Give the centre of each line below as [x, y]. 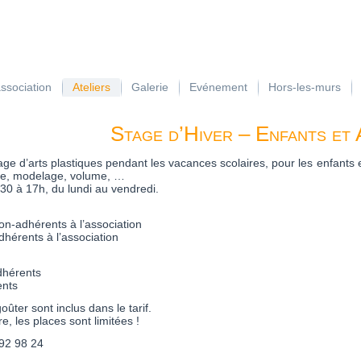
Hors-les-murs [304, 87]
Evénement [218, 87]
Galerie [149, 87]
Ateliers [91, 87]
